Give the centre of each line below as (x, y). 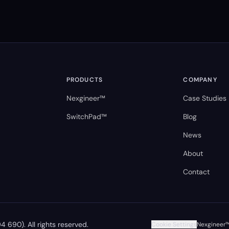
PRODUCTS (85, 80)
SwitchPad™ (86, 117)
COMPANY (200, 80)
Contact (197, 172)
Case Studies (205, 98)
